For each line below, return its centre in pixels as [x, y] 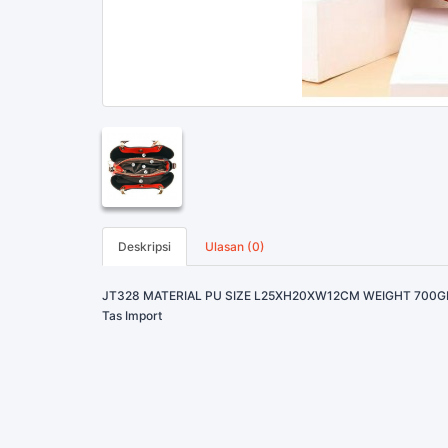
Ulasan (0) [235, 246]
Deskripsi [144, 246]
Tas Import [132, 315]
